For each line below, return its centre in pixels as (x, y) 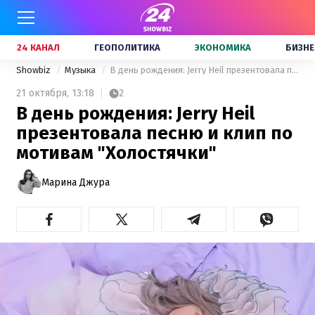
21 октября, (43, 93)
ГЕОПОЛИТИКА (127, 47)
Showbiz (34, 70)
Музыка (81, 70)
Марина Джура (76, 182)
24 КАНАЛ (38, 47)
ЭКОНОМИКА (223, 47)
